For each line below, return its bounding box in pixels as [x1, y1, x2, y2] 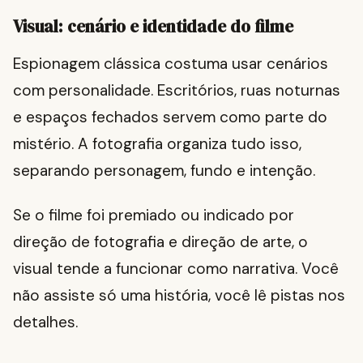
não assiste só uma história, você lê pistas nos [13, 285, 345, 306]
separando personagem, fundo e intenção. [13, 160, 315, 181]
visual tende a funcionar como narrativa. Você [13, 258, 339, 280]
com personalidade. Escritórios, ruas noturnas [13, 80, 340, 101]
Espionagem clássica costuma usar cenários [13, 53, 328, 75]
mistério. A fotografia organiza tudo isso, [13, 134, 301, 155]
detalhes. [13, 312, 78, 333]
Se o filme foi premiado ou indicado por [13, 205, 294, 226]
